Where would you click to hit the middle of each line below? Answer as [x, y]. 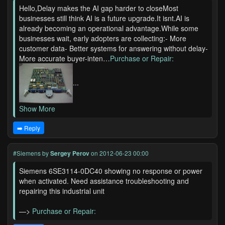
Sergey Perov [70, 153]
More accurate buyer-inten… [65, 58]
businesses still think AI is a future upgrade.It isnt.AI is [104, 18]
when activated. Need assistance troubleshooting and [104, 181]
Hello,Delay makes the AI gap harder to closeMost [99, 8]
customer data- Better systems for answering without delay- [114, 48]
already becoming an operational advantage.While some [109, 28]
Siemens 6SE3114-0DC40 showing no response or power [111, 171]
